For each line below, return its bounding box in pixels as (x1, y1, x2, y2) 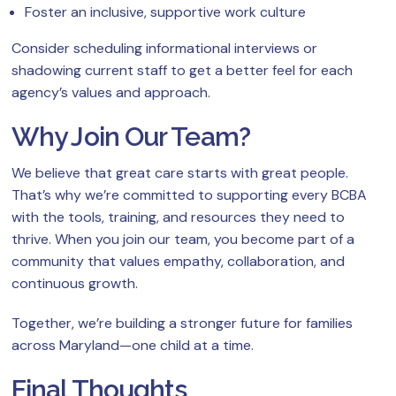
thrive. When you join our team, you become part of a (11, 230, 354, 249)
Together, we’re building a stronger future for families (11, 314, 353, 333)
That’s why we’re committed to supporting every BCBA (11, 186, 367, 205)
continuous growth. (11, 274, 138, 293)
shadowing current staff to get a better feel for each (11, 61, 353, 80)
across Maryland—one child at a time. (11, 336, 254, 355)
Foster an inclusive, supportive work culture (25, 3, 306, 22)
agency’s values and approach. (11, 83, 210, 103)
